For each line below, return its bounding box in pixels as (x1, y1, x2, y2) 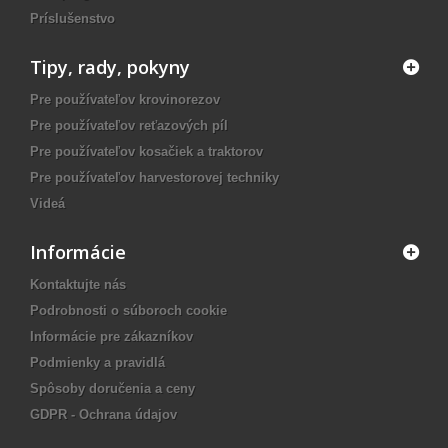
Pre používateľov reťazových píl (30, 118, 228, 134)
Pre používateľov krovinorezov (30, 92, 220, 108)
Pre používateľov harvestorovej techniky (30, 170, 279, 186)
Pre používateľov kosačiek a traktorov (30, 144, 263, 160)
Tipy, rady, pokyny (30, 55, 190, 80)
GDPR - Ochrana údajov (30, 407, 177, 423)
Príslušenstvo (30, 11, 115, 27)
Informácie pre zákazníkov (30, 329, 193, 345)
